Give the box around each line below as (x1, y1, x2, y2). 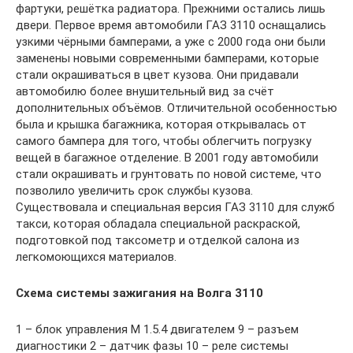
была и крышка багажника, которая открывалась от (16, 117, 307, 132)
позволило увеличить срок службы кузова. (16, 183, 253, 198)
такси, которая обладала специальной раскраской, (16, 216, 300, 231)
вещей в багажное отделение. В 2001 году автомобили (16, 150, 318, 165)
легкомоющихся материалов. (16, 249, 176, 264)
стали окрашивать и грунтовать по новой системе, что (16, 166, 321, 181)
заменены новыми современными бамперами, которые (16, 50, 319, 65)
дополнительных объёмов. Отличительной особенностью (16, 100, 337, 115)
